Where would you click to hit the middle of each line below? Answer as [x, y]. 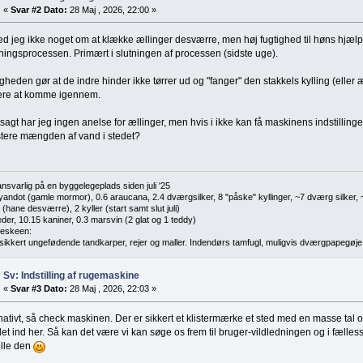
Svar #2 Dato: [38, 9]
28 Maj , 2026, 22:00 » [111, 9]
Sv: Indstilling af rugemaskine [71, 276]
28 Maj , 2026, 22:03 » [111, 289]
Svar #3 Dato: [38, 289]
